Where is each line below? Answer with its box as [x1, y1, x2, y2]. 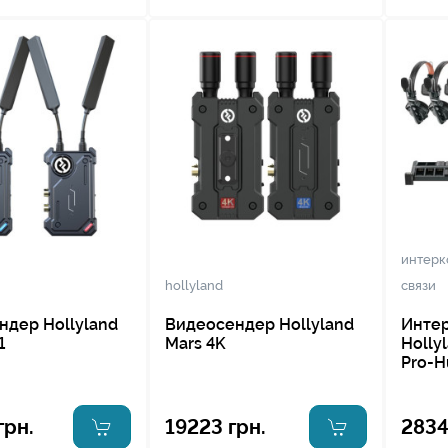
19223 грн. [164, 415, 266, 439]
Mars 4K [164, 334, 226, 353]
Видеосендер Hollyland [164, 315, 354, 334]
